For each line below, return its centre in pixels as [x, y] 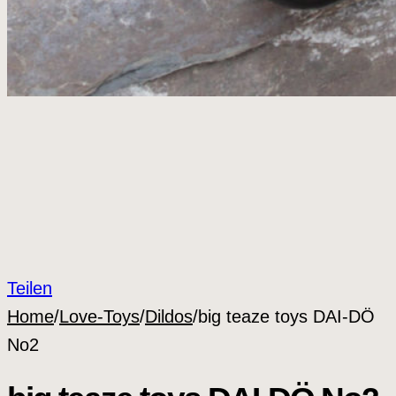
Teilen [30, 288]
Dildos [169, 316]
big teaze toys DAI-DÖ [286, 316]
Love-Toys [99, 316]
